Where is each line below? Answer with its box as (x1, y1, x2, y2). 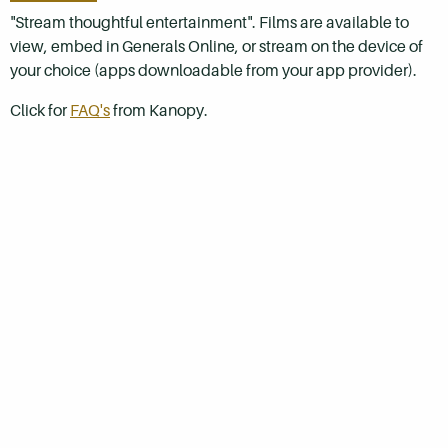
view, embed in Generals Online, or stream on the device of (10, 37, 423, 57)
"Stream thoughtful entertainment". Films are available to (10, 13, 409, 33)
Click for (10, 101, 70, 121)
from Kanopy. (110, 101, 208, 121)
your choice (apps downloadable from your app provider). (10, 61, 417, 81)
